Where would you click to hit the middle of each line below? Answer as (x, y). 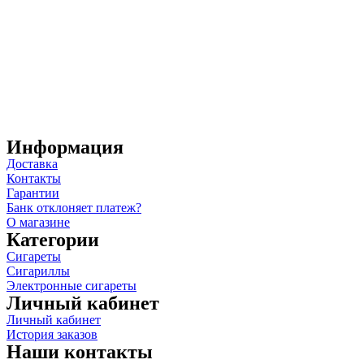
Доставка (32, 164)
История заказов (52, 335)
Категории (53, 240)
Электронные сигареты (71, 286)
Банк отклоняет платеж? (74, 208)
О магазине (38, 223)
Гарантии (33, 193)
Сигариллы (38, 271)
